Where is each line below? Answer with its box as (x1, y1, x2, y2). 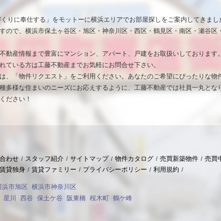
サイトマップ (70, 155, 109, 162)
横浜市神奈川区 (32, 183, 76, 190)
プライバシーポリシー (83, 166, 147, 173)
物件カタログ (115, 155, 153, 162)
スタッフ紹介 (25, 155, 64, 162)
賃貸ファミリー (32, 166, 76, 173)
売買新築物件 (160, 155, 198, 162)
